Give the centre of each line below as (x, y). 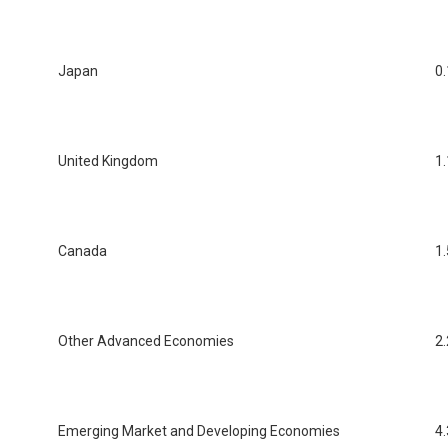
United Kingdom (108, 161)
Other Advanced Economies (146, 341)
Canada (82, 251)
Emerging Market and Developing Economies (199, 431)
